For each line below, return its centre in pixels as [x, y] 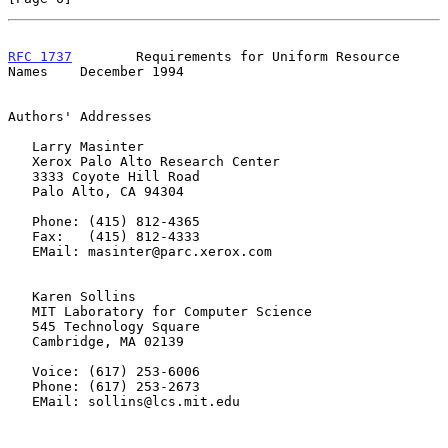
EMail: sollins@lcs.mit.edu [20, 401]
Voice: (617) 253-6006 [20, 371]
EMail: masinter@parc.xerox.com [20, 251]
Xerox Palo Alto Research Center [20, 161]
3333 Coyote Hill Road [20, 176]
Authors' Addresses [80, 116]
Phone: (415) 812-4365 [20, 221]
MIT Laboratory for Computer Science [20, 311]
